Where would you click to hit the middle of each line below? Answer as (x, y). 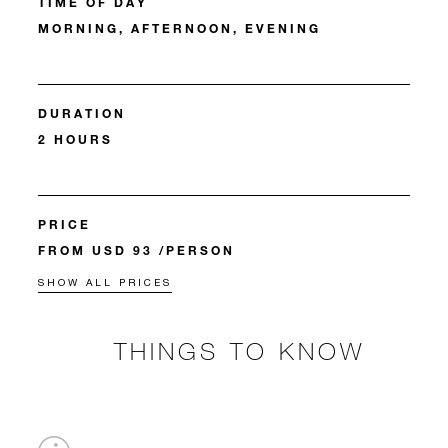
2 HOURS (75, 139)
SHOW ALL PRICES (105, 282)
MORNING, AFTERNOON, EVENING (179, 28)
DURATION (82, 113)
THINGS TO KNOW (239, 351)
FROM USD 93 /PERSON (136, 250)
